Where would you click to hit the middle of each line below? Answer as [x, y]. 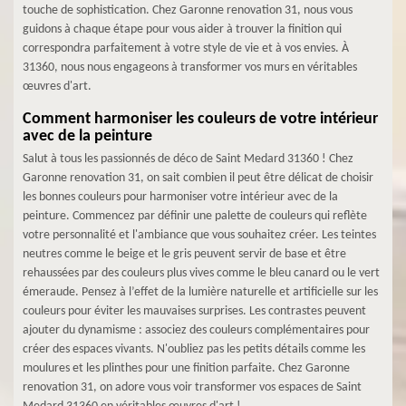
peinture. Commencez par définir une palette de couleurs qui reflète [195, 216]
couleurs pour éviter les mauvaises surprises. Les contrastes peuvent [194, 311]
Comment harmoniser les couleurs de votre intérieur [200, 119]
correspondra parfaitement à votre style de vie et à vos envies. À [186, 48]
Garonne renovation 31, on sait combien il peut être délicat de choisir [198, 178]
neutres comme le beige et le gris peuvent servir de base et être [184, 254]
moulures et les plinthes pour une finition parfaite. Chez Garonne [186, 368]
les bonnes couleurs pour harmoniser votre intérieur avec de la [180, 197]
